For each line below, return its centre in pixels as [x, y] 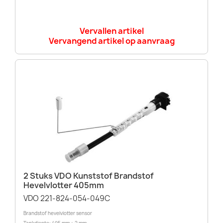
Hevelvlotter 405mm [64, 185]
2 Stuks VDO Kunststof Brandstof [89, 176]
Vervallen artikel [111, 31]
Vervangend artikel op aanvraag [111, 41]
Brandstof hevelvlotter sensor [58, 214]
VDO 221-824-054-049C [67, 199]
